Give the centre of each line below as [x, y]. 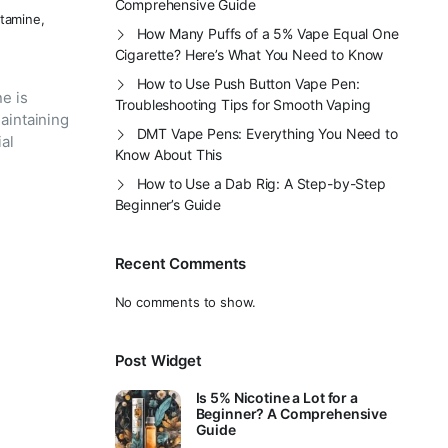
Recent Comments [180, 263]
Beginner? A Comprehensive [291, 413]
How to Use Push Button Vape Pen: [248, 83]
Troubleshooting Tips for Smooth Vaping [242, 104]
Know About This [168, 154]
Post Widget [158, 360]
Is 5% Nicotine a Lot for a [276, 397]
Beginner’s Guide [167, 204]
